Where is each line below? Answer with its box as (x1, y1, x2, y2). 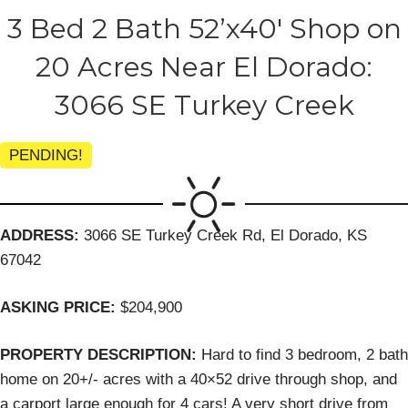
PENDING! (9, 147, 83, 165)
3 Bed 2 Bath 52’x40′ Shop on (6, 12, 402, 46)
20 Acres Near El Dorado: (36, 50, 372, 85)
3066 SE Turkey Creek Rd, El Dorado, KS (84, 226, 367, 244)
